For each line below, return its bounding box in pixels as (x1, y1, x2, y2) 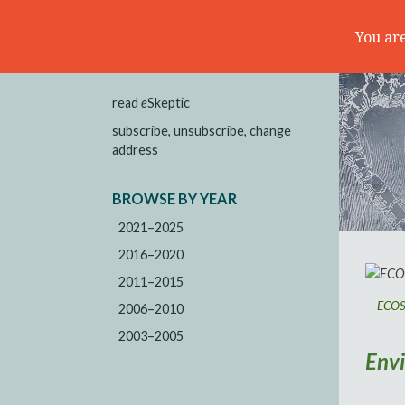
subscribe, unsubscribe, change (111, 123, 291, 139)
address (111, 142, 158, 158)
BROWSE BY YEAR (111, 189, 237, 207)
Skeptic (146, 95, 190, 111)
